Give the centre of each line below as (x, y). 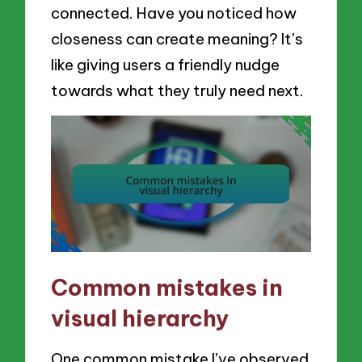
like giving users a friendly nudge (166, 64)
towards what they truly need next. (178, 90)
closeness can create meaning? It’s (177, 38)
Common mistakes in (167, 287)
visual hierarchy (140, 318)
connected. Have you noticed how (174, 13)
